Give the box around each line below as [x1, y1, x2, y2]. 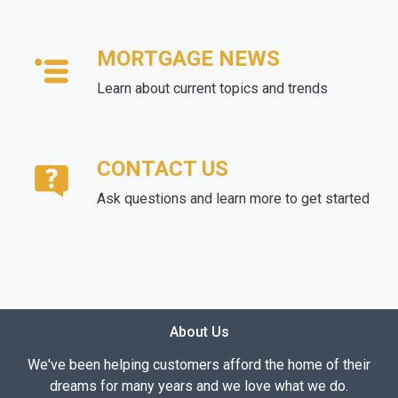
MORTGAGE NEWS [97, 46, 280, 72]
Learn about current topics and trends [97, 80, 328, 98]
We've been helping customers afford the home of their [28, 356, 370, 374]
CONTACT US [97, 156, 228, 182]
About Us [169, 323, 229, 341]
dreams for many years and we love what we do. [50, 378, 348, 395]
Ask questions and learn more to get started [97, 190, 370, 208]
